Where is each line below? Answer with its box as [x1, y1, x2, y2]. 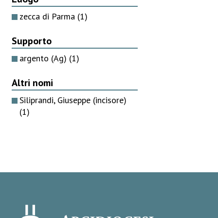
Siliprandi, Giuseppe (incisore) [19, 94, 127, 106]
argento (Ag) [19, 52, 69, 64]
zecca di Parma [19, 10, 77, 22]
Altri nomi [12, 76, 53, 89]
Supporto [12, 34, 52, 47]
